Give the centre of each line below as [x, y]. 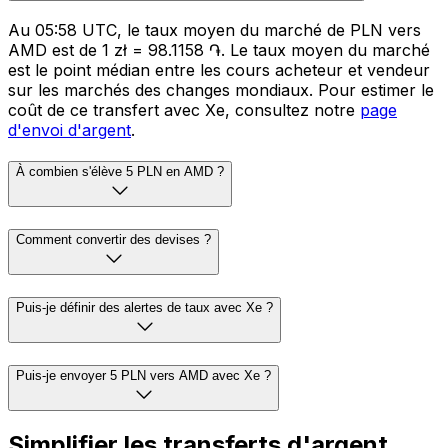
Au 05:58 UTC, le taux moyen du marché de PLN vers [214, 29]
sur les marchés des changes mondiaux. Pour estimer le [221, 89]
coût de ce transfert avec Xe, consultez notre [184, 109]
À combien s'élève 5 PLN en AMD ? [120, 172]
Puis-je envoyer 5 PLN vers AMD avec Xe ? [143, 375]
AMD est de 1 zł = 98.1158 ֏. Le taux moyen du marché [219, 49]
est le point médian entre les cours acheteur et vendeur [219, 69]
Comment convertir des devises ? [113, 240]
